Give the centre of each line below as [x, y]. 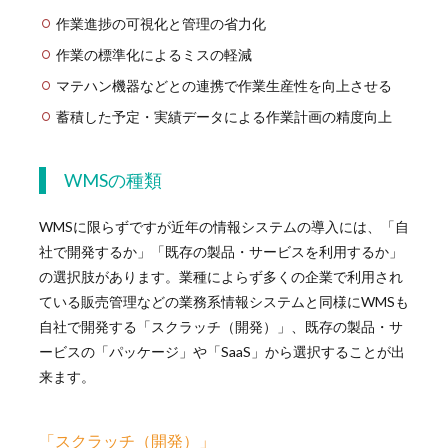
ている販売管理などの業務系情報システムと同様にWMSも [223, 302]
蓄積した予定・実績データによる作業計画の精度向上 [223, 117]
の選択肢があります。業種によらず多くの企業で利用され [220, 277]
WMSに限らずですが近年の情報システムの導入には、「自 [223, 227]
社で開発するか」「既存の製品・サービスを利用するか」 [220, 252]
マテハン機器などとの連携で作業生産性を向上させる [223, 86]
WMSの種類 [112, 180]
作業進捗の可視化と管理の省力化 [160, 24]
